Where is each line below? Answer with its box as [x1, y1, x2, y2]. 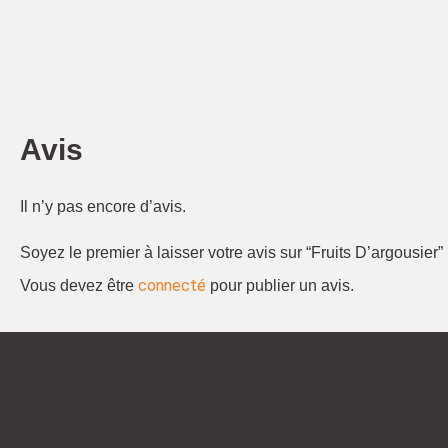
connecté [138, 276, 206, 296]
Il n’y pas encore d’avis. [20, 197, 186, 215]
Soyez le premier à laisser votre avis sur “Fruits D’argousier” [20, 244, 443, 262]
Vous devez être [20, 277, 138, 295]
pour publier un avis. [206, 277, 354, 295]
